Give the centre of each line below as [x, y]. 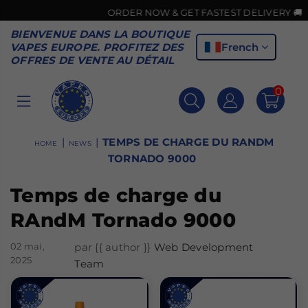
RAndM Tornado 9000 [123, 220]
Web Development [203, 247]
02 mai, [27, 246]
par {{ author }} [114, 247]
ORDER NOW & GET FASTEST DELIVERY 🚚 [153, 12]
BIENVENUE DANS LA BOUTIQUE [100, 34]
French [241, 47]
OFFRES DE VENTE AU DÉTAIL [92, 60]
